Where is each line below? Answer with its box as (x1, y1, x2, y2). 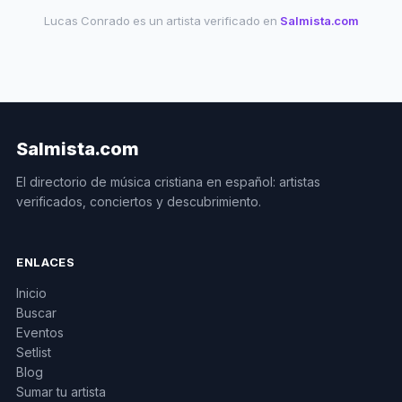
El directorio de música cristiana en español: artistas (16, 174, 320, 189)
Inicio (16, 285, 47, 301)
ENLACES (16, 255, 75, 269)
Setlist (16, 345, 51, 360)
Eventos (16, 325, 64, 340)
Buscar (16, 305, 57, 320)
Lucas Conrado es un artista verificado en (43, 13, 280, 28)
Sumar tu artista (16, 384, 106, 399)
